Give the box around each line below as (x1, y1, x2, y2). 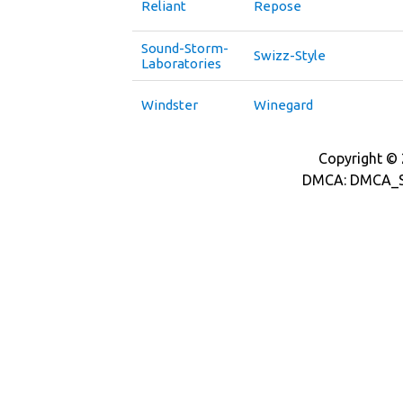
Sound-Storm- (141, 40, 228, 56)
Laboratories (141, 56, 221, 71)
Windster (141, 97, 198, 112)
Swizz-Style (254, 48, 326, 63)
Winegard (254, 97, 313, 112)
